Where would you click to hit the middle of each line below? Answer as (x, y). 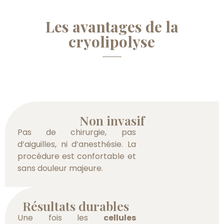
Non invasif (112, 120)
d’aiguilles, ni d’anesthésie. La (77, 144)
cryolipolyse (112, 41)
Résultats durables (75, 206)
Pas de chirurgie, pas (77, 132)
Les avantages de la (112, 26)
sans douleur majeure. (60, 168)
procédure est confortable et (77, 156)
